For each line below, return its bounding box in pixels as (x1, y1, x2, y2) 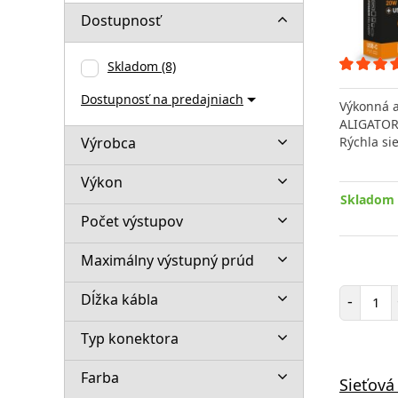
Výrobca (81, 132, 136, 153)
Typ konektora (81, 328, 179, 348)
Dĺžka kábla (81, 289, 158, 309)
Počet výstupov (81, 211, 183, 231)
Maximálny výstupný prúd (81, 250, 254, 270)
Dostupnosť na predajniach (81, 90, 243, 107)
